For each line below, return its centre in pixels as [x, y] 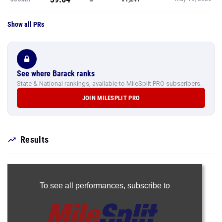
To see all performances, [83, 186]
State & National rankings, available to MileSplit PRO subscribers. [109, 83]
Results [35, 139]
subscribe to [148, 186]
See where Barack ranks [56, 74]
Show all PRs [26, 24]
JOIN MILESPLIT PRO [111, 98]
